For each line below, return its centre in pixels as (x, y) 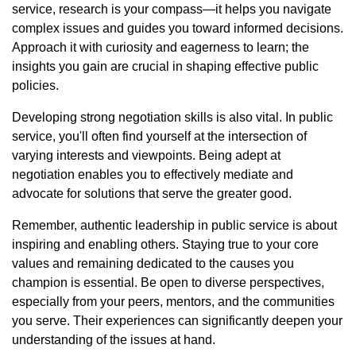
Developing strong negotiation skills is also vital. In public (172, 117)
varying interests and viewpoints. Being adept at (146, 155)
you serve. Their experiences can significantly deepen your (177, 321)
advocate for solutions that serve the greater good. (152, 193)
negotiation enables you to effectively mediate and (153, 174)
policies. (35, 85)
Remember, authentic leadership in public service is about (174, 225)
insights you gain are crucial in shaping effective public (165, 66)
